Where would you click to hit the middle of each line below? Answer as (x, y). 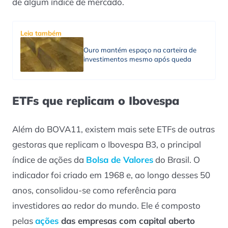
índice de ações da (49, 159)
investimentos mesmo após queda (137, 59)
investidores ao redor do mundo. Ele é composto (106, 205)
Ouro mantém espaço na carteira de (140, 50)
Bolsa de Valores (120, 159)
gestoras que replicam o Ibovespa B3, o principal (107, 144)
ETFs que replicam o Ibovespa (96, 100)
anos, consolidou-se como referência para (94, 190)
